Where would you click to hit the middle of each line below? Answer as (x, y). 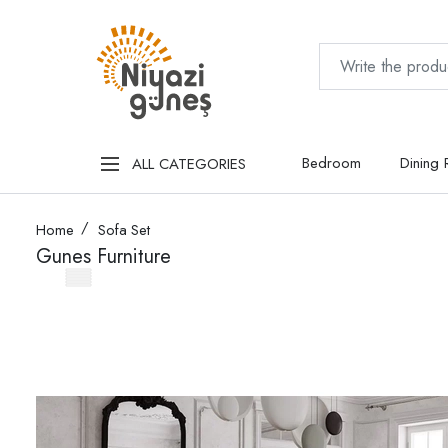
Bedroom (332, 163)
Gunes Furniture (103, 257)
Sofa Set (124, 230)
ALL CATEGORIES (188, 163)
